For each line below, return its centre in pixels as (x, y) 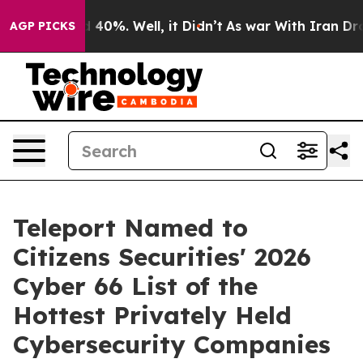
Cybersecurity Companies (172, 344)
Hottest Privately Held (152, 315)
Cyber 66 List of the (135, 286)
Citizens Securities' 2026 (162, 257)
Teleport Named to (130, 228)
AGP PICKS (43, 26)
